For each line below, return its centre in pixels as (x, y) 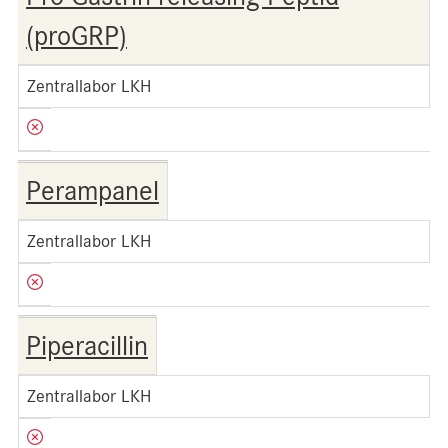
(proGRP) (76, 36)
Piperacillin (87, 346)
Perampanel (92, 191)
